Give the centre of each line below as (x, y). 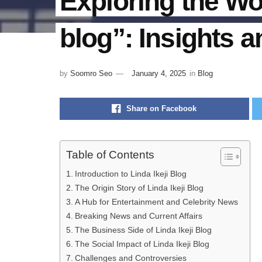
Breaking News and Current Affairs (138, 216)
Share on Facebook (162, 109)
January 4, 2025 (159, 74)
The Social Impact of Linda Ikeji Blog (142, 244)
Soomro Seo (91, 74)
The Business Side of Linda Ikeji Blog (143, 230)
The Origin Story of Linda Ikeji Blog (139, 188)
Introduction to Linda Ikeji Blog (130, 174)
